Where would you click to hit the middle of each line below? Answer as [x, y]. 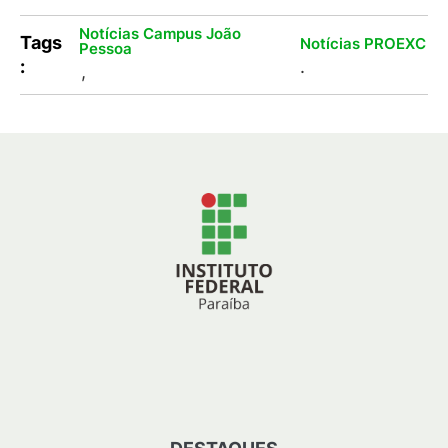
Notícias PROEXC [362, 43]
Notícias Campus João [160, 33]
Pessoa [106, 48]
